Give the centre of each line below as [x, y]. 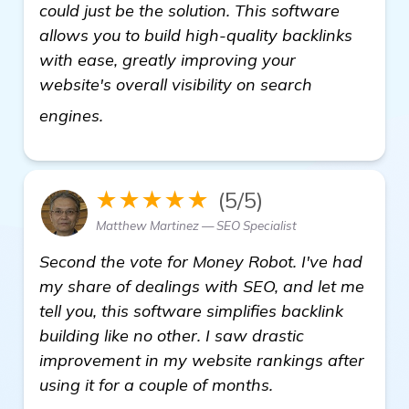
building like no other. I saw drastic [172, 335]
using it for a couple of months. [156, 384]
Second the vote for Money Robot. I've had [201, 261]
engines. [73, 115]
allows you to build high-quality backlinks [196, 35]
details [133, 109]
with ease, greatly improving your [168, 59]
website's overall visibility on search [176, 84]
